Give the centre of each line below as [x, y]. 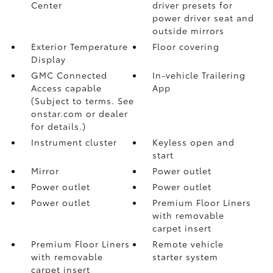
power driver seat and [204, 17]
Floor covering [186, 46]
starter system [186, 256]
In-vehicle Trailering [199, 75]
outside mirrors [189, 30]
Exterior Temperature [79, 46]
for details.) [58, 126]
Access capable [66, 87]
